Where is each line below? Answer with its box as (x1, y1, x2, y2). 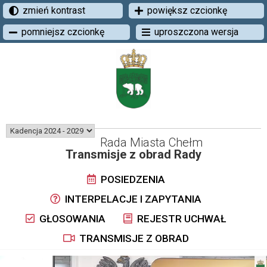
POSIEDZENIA (98, 173, 165, 185)
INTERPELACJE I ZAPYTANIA (63, 193, 201, 205)
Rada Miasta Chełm (100, 135, 203, 150)
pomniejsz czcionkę (21, 26, 104, 38)
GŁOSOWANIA (37, 213, 105, 225)
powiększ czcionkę (147, 5, 227, 16)
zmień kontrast (23, 5, 85, 16)
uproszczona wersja (154, 26, 238, 38)
